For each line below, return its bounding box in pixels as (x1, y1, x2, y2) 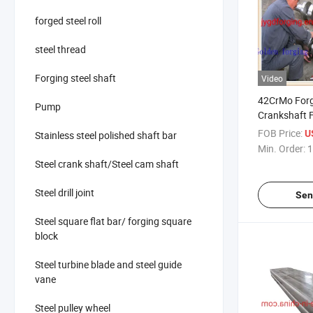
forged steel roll (35, 13, 101, 27)
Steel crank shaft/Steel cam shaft (35, 156, 179, 170)
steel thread (35, 42, 86, 56)
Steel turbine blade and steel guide (35, 257, 182, 271)
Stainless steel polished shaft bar (35, 128, 177, 142)
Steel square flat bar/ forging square (35, 214, 191, 228)
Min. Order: (258, 142, 305, 156)
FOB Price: (258, 126, 303, 140)
